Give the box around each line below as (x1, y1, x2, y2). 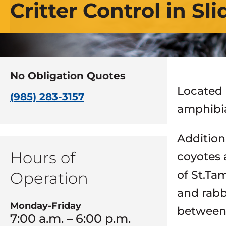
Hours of (10, 148, 75, 167)
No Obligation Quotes (10, 70, 126, 82)
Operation (10, 168, 88, 188)
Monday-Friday (10, 200, 81, 211)
